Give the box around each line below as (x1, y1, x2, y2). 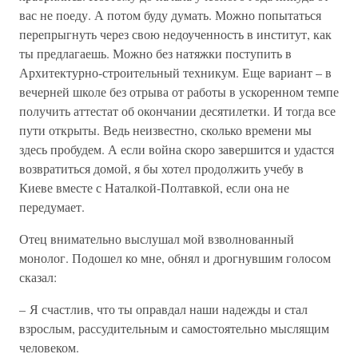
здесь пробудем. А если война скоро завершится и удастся (19, 141, 334, 157)
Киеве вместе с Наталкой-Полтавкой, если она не (19, 179, 289, 196)
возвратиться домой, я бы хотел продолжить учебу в (19, 160, 304, 177)
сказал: (19, 268, 57, 285)
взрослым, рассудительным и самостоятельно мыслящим (19, 320, 329, 336)
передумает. (19, 198, 85, 215)
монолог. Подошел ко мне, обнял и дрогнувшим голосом (19, 249, 331, 266)
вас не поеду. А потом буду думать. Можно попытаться (19, 6, 321, 23)
